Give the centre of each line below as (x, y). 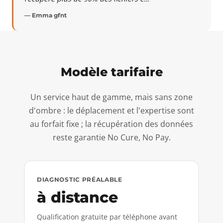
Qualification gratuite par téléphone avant (107, 217)
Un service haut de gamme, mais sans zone (111, 97)
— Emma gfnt (46, 15)
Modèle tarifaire (111, 72)
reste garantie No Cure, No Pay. (111, 137)
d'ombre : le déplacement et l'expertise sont (111, 110)
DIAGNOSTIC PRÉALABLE (80, 179)
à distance (77, 197)
